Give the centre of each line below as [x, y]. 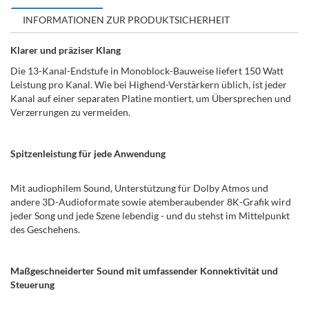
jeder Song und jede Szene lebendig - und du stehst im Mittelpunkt [150, 216]
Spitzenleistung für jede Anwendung [88, 154]
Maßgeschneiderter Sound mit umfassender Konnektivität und [144, 271]
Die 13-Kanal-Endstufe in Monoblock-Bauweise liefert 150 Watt [147, 71]
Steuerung [32, 285]
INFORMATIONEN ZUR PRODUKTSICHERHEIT [126, 20]
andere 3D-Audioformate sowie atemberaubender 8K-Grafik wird [151, 202]
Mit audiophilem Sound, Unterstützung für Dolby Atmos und [139, 188]
